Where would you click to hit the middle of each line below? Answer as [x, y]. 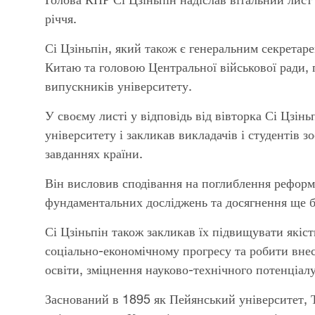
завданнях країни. [94, 153]
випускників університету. [118, 86]
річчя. [61, 18]
